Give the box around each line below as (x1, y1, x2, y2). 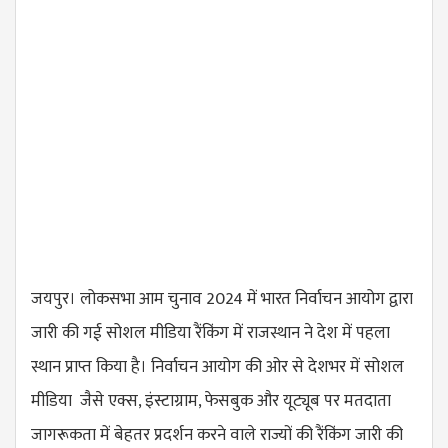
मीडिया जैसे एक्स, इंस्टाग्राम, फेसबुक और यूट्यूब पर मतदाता (31, 386, 391, 415)
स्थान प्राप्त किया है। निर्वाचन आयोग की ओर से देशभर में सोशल (31, 352, 404, 381)
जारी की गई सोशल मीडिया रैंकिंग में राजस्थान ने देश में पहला (31, 318, 390, 347)
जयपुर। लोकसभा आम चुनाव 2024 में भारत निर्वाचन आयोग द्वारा (31, 284, 413, 313)
